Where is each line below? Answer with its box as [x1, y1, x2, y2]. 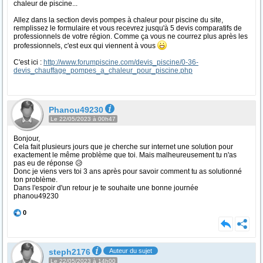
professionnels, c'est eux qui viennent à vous [14, 42, 157, 50]
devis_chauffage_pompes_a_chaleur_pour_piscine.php [14, 66, 193, 75]
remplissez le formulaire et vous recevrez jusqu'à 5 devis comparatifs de [14, 24, 242, 32]
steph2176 [49, 247, 90, 257]
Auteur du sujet [109, 247, 152, 254]
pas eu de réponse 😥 [14, 159, 83, 167]
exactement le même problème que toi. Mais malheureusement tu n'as [14, 151, 237, 159]
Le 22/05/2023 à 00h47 [50, 116, 116, 122]
